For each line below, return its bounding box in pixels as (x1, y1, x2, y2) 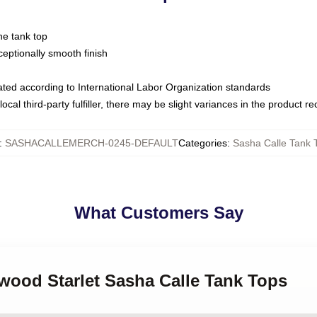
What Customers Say (74, 203, 243, 222)
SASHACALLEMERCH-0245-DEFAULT (5, 137, 178, 149)
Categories (178, 137, 227, 149)
